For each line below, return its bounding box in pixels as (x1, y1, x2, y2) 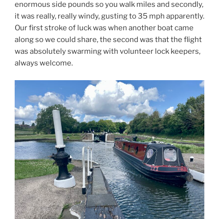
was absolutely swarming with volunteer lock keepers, (15, 47, 200, 56)
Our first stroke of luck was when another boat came (15, 23, 194, 33)
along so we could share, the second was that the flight (15, 35, 202, 44)
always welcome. (15, 59, 73, 68)
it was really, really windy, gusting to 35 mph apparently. (15, 12, 204, 21)
